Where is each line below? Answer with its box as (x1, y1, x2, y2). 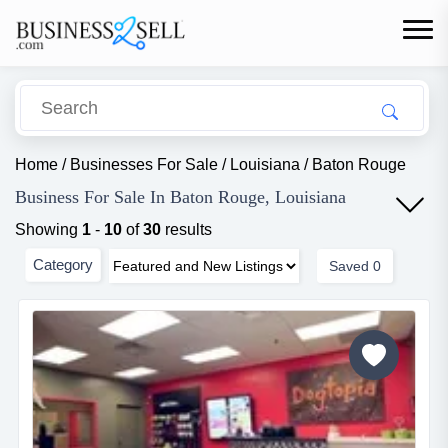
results (161, 221, 212, 238)
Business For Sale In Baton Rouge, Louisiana (15, 187, 346, 207)
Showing (15, 221, 82, 238)
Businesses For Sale (70, 156, 218, 173)
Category (33, 255, 93, 273)
